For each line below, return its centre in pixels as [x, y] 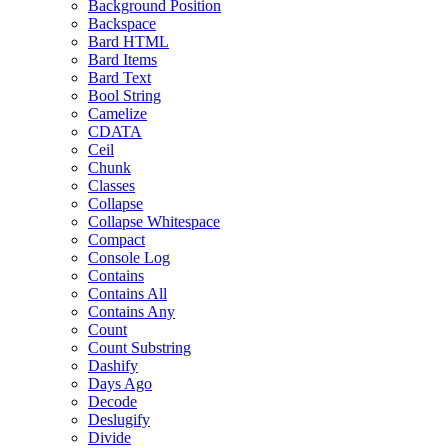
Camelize [117, 114]
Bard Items [122, 60]
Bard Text [119, 78]
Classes [111, 186]
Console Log [129, 258]
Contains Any [131, 312]
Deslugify [119, 420]
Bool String [124, 96]
